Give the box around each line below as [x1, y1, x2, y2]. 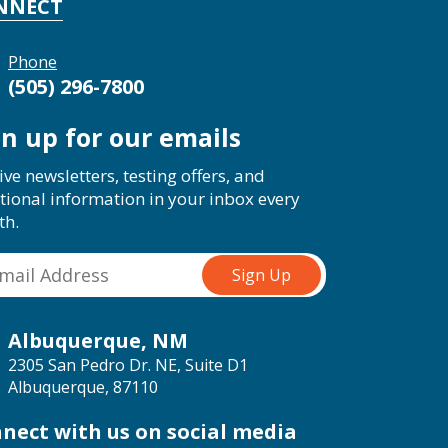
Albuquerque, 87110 [8, 376, 158, 398]
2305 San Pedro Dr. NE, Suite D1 [8, 354, 248, 376]
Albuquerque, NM [8, 327, 188, 354]
